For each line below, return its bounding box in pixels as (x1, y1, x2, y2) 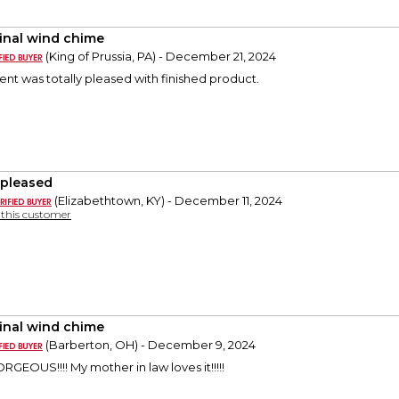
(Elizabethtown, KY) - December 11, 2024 (52, 193, 282, 208)
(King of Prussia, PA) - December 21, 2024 (43, 49, 276, 64)
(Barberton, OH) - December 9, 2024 (43, 338, 256, 353)
